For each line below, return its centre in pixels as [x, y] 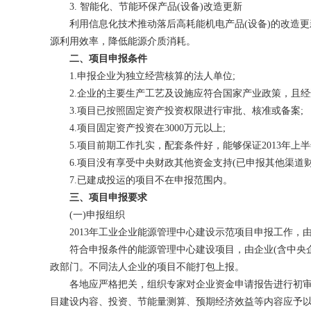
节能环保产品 [148, 7]
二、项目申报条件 [108, 59]
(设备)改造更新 [210, 7]
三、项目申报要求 [103, 197]
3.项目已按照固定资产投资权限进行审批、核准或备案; [177, 111]
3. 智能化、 [84, 7]
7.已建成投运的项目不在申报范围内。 [141, 180]
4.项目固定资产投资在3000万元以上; [138, 128]
